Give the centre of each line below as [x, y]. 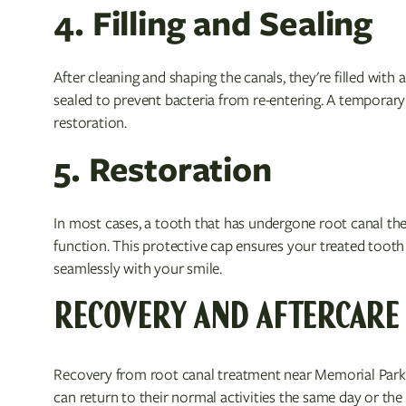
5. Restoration [163, 169]
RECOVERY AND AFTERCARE [226, 318]
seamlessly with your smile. [138, 268]
